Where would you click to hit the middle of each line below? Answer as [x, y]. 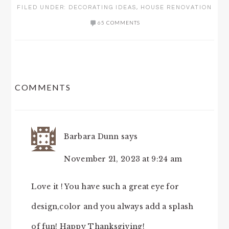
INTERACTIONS [64, 103]
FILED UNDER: [43, 7]
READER [39, 74]
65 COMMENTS [119, 22]
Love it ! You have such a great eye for [105, 186]
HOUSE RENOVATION [176, 7]
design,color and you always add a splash [112, 206]
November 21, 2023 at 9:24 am [123, 159]
